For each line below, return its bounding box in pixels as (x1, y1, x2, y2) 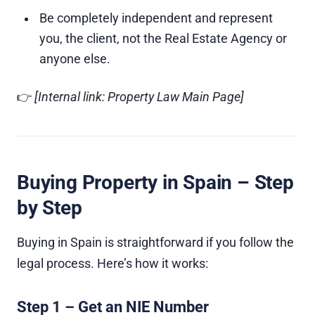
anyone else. (39, 52, 110, 66)
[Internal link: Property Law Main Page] (34, 90, 244, 104)
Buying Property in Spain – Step (17, 171, 294, 194)
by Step (17, 196, 82, 219)
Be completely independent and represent (39, 11, 273, 25)
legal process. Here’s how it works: (17, 257, 208, 271)
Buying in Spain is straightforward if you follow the (17, 236, 294, 250)
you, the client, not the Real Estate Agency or (39, 32, 287, 46)
